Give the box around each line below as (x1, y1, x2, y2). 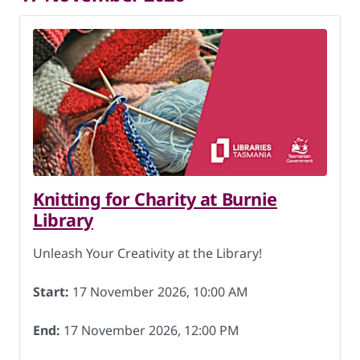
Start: (33, 283, 69, 301)
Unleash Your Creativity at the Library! (33, 244, 262, 262)
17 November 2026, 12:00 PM (60, 321, 239, 339)
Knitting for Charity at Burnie (33, 187, 277, 211)
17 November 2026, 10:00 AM (69, 283, 248, 301)
